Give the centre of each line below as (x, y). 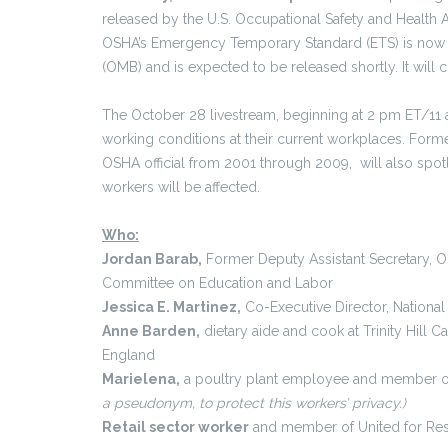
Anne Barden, (151, 331)
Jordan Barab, (152, 259)
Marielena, (141, 379)
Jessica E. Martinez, (171, 307)
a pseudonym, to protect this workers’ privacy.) (254, 403)
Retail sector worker (175, 427)
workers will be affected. (181, 187)
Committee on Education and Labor (217, 283)
